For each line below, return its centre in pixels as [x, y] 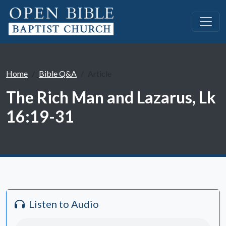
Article [100, 73]
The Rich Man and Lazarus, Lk [111, 97]
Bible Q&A [58, 73]
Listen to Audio [64, 204]
